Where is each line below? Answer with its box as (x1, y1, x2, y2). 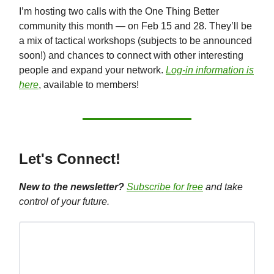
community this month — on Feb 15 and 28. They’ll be (19, 21, 252, 32)
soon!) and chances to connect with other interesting (19, 50, 243, 61)
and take (203, 182, 243, 193)
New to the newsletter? (19, 182, 124, 193)
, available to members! (39, 80, 139, 91)
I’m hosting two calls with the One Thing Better (19, 6, 219, 17)
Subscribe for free (127, 182, 203, 193)
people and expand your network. (19, 65, 166, 76)
